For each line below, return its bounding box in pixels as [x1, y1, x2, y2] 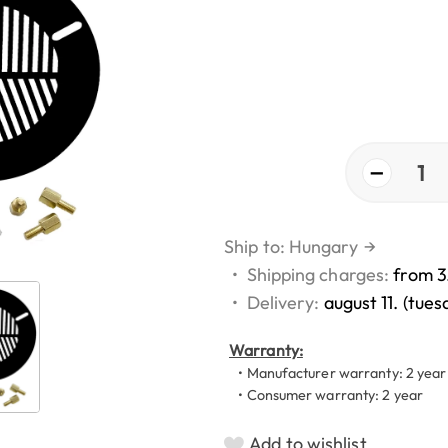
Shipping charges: [246, 263, 394, 287]
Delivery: [246, 291, 324, 315]
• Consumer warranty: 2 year [229, 386, 423, 405]
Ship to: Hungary [224, 235, 359, 259]
